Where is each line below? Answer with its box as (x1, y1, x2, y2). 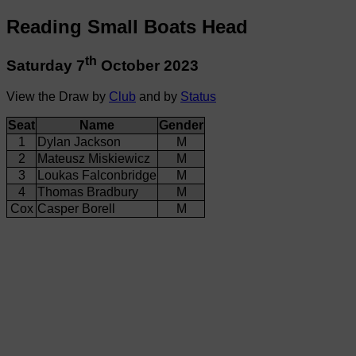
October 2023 (97, 57, 199, 75)
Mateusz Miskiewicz (37, 151, 150, 165)
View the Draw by (6, 89, 109, 103)
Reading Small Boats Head (6, 15, 248, 37)
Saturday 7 (6, 57, 85, 75)
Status (180, 89, 216, 103)
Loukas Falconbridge (37, 168, 157, 182)
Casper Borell (37, 201, 115, 215)
